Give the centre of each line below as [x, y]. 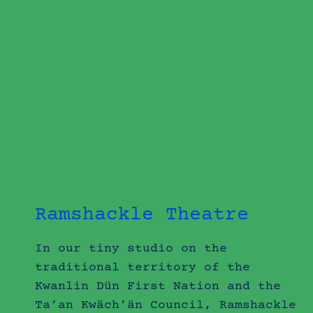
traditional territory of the [143, 267]
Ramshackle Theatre [142, 215]
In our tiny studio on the [131, 248]
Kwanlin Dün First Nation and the [158, 286]
